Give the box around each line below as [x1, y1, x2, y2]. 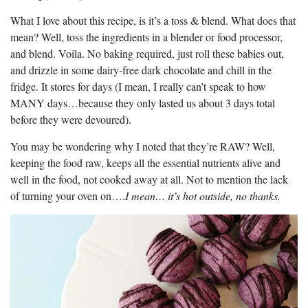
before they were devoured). [10, 111, 131, 126]
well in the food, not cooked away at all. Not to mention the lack [10, 171, 288, 186]
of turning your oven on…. [10, 188, 125, 203]
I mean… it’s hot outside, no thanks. [125, 188, 280, 203]
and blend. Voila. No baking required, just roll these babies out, [10, 45, 284, 60]
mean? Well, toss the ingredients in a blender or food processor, [10, 29, 283, 44]
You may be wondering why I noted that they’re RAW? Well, [10, 138, 275, 153]
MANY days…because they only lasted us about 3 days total [10, 95, 275, 110]
